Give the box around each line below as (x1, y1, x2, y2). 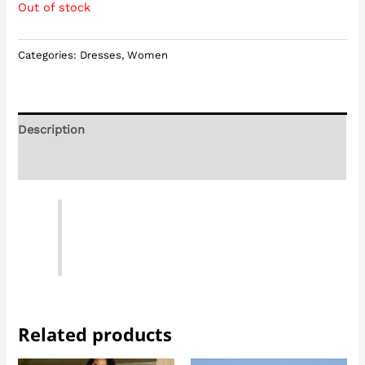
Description (18, 121, 86, 137)
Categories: (18, 48, 81, 61)
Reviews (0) (18, 156, 86, 171)
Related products (18, 322, 173, 346)
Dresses (80, 48, 122, 61)
